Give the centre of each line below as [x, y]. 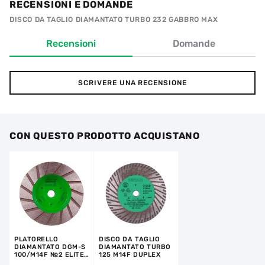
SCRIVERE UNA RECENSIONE [132, 83]
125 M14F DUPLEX [130, 255]
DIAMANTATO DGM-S [50, 247]
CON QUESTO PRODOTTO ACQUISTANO [105, 136]
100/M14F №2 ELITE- [51, 255]
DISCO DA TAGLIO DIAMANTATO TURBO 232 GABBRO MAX [114, 20]
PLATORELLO [36, 239]
